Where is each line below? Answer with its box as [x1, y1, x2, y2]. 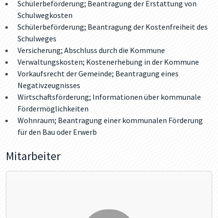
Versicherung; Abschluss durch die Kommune [18, 45, 165, 55]
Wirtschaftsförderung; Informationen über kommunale [18, 91, 201, 102]
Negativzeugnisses [18, 80, 80, 90]
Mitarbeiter [6, 148, 60, 163]
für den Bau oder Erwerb [18, 127, 97, 137]
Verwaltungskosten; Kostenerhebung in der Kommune [18, 56, 199, 67]
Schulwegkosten [18, 10, 73, 20]
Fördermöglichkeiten [18, 103, 89, 113]
